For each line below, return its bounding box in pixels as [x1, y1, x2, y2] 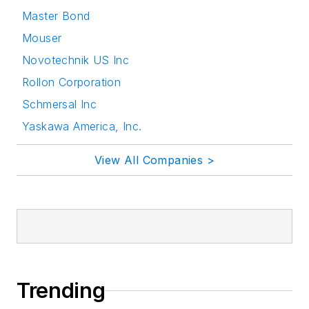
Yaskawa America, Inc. [22, 119, 142, 134]
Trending [17, 278, 106, 303]
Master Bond [22, 9, 90, 23]
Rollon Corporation [22, 75, 121, 90]
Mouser [22, 31, 62, 46]
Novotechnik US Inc [22, 53, 130, 68]
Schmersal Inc [22, 97, 97, 112]
